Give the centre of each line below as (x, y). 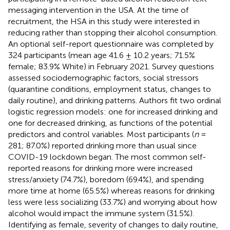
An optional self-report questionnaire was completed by (111, 44)
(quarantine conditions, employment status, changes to (110, 89)
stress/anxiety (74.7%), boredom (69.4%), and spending (106, 179)
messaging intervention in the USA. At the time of (98, 10)
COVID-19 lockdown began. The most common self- (107, 157)
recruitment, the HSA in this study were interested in (104, 21)
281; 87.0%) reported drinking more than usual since (102, 145)
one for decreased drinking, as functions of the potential (110, 123)
